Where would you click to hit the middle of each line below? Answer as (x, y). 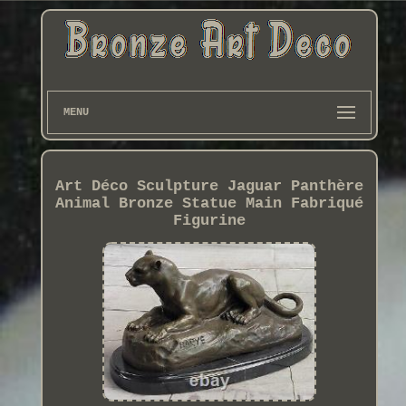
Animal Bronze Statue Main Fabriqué (209, 204)
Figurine (209, 221)
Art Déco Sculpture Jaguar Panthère (209, 187)
